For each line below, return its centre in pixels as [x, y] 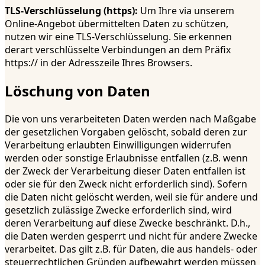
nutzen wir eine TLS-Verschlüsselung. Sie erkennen [118, 37]
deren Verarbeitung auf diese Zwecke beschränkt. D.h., [127, 223]
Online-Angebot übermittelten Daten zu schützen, [117, 24]
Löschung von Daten [77, 91]
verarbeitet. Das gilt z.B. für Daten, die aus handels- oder [131, 249]
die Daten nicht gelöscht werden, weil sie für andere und [131, 197]
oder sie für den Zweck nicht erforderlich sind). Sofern [126, 184]
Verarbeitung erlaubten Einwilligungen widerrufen [118, 145]
